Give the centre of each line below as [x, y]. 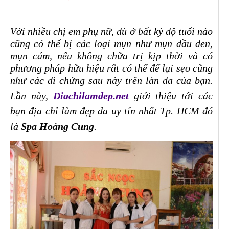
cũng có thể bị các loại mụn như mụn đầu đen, [111, 43]
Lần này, [32, 96]
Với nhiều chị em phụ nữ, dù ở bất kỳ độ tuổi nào [111, 31]
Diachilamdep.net [91, 96]
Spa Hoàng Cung [56, 126]
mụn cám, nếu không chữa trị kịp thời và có [111, 56]
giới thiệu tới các [171, 96]
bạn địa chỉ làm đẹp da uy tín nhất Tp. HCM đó [111, 111]
